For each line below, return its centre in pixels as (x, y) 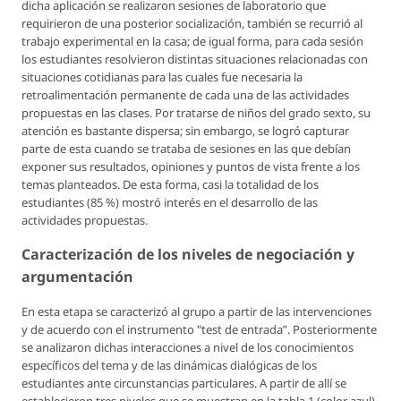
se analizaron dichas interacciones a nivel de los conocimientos (188, 348)
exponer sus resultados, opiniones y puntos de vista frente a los (191, 167)
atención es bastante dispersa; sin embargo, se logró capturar (185, 131)
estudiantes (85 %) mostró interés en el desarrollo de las (170, 203)
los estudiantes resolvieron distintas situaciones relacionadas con (195, 60)
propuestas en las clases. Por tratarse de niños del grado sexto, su (196, 113)
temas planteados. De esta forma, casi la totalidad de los (170, 185)
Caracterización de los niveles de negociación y (188, 255)
